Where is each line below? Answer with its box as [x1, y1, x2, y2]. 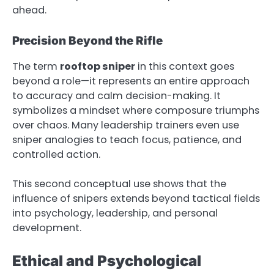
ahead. [12, 2, 46, 17]
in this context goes [135, 59, 234, 74]
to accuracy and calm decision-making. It [12, 89, 221, 103]
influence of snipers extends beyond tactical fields [12, 191, 260, 206]
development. [12, 221, 81, 235]
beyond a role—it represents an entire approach [12, 74, 250, 89]
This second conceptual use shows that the [12, 177, 226, 191]
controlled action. [12, 147, 100, 162]
